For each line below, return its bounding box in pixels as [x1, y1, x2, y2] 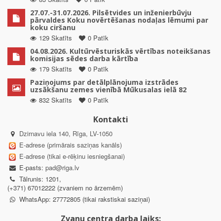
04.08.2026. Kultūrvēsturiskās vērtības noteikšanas [30, 46, 211, 56]
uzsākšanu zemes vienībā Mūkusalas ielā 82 [30, 84, 186, 94]
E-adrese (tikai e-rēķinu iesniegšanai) [17, 151, 125, 161]
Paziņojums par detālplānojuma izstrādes [30, 77, 179, 87]
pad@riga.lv [45, 162, 79, 172]
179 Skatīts [39, 64, 72, 74]
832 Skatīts [39, 95, 72, 105]
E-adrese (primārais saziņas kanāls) [19, 140, 122, 149]
